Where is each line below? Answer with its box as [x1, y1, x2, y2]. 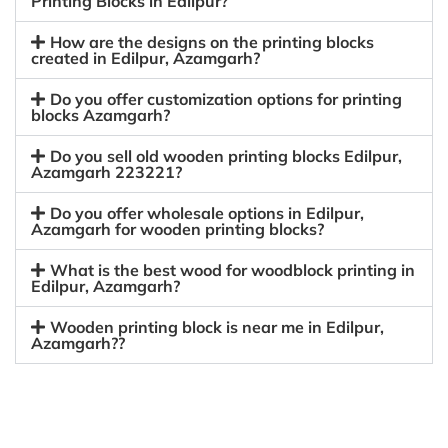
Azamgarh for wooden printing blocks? [31, 219, 324, 239]
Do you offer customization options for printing [50, 89, 403, 109]
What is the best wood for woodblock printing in [50, 260, 416, 280]
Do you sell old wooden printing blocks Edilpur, [50, 146, 403, 166]
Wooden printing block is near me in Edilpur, [50, 317, 385, 337]
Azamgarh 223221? [31, 162, 182, 182]
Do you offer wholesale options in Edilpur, [50, 203, 365, 223]
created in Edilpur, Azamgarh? [31, 48, 260, 68]
